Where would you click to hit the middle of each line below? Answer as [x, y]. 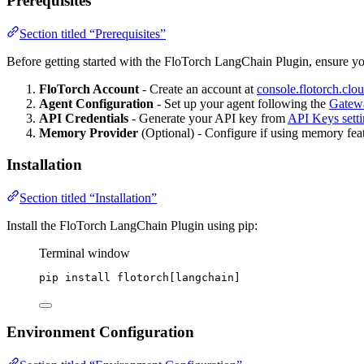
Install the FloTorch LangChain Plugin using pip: [132, 225]
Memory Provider [89, 133]
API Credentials [84, 119]
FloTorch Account [89, 89]
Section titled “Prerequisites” [93, 34]
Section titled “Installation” [88, 197]
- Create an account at [198, 89]
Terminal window [84, 253]
